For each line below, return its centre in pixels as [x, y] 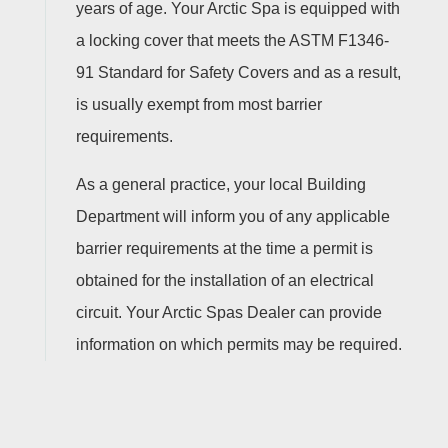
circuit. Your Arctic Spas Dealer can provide [228, 312]
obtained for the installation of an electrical [224, 280]
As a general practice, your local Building [220, 184]
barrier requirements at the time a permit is [224, 248]
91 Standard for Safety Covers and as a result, [238, 72]
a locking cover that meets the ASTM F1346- [232, 40]
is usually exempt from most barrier [198, 104]
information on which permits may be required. [238, 344]
